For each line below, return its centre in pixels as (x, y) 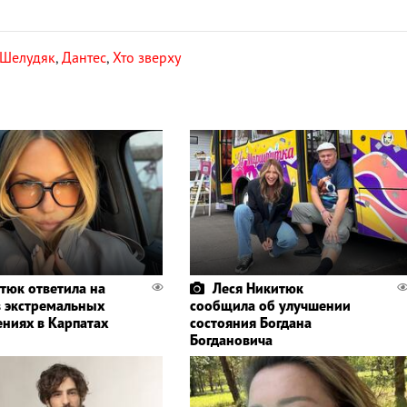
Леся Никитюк (258, 288)
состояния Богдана (250, 323)
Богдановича (231, 340)
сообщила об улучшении (270, 306)
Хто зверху (147, 58)
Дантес (84, 58)
